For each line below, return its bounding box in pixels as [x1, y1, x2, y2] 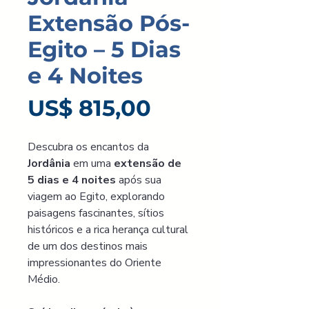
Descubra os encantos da [28, 139, 152, 154]
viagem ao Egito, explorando [28, 189, 168, 204]
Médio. [28, 272, 63, 287]
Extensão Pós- [28, 10, 190, 37]
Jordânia [28, 156, 73, 171]
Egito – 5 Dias [28, 36, 181, 63]
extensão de [111, 156, 184, 171]
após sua [119, 172, 164, 188]
